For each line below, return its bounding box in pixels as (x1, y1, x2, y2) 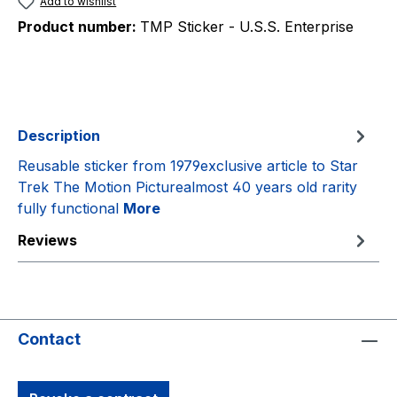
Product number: (18, 18, 140, 36)
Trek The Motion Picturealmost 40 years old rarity (18, 178, 357, 197)
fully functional (18, 199, 123, 218)
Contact (18, 330, 81, 349)
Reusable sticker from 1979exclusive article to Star (18, 157, 358, 175)
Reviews (18, 231, 77, 250)
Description (18, 127, 100, 145)
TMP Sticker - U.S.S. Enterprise (140, 18, 354, 36)
